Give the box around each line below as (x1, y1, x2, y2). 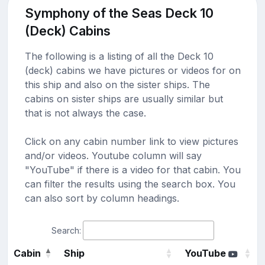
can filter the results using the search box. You (24, 177, 235, 190)
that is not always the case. (24, 106, 146, 119)
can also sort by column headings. (24, 192, 179, 204)
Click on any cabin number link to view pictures (24, 135, 238, 147)
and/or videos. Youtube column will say (24, 149, 202, 161)
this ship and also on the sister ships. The (24, 78, 210, 91)
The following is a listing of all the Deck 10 (24, 50, 214, 62)
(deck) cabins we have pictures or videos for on (24, 64, 241, 76)
